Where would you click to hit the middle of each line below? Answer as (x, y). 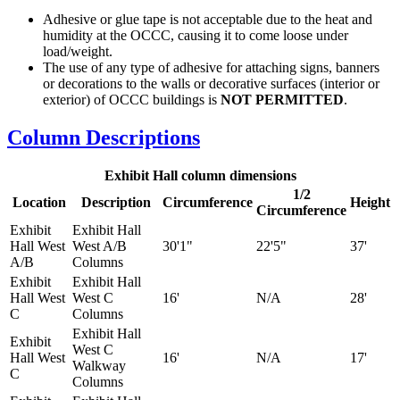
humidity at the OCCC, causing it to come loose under (196, 36)
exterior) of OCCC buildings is (132, 100)
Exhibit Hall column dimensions (200, 176)
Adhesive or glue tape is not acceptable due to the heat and (208, 20)
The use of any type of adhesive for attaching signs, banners (211, 68)
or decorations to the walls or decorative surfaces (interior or (211, 84)
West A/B (100, 246)
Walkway (99, 366)
